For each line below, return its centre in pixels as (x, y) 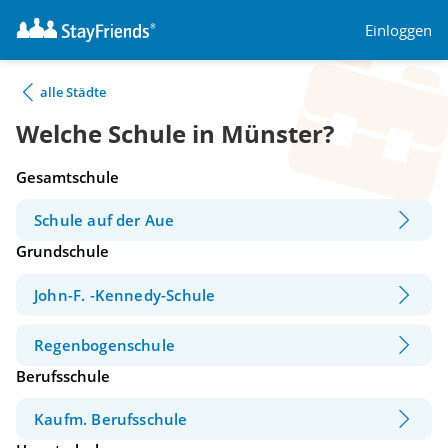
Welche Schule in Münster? (175, 134)
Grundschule (62, 251)
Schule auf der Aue (104, 220)
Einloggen (398, 29)
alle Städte (73, 92)
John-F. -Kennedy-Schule (125, 294)
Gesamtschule (67, 177)
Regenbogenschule (105, 344)
